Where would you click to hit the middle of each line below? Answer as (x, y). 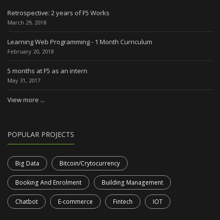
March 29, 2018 (27, 23)
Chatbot (27, 202)
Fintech (123, 202)
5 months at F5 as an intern (47, 71)
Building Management (132, 183)
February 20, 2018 (30, 52)
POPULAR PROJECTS (41, 135)
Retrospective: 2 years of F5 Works (58, 13)
